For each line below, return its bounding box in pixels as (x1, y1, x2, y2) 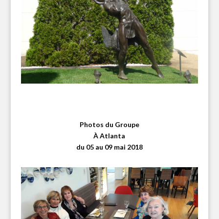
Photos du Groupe (79, 120, 139, 129)
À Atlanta (93, 131, 126, 140)
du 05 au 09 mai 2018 (76, 142, 143, 151)
